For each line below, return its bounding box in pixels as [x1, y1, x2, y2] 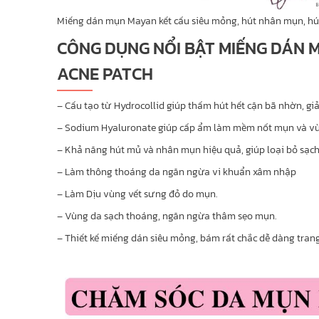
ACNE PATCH [56, 61, 153, 86]
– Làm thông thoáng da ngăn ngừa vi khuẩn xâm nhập [56, 164, 296, 179]
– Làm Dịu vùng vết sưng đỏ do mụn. [56, 186, 217, 202]
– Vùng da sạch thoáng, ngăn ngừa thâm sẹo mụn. [56, 208, 276, 224]
